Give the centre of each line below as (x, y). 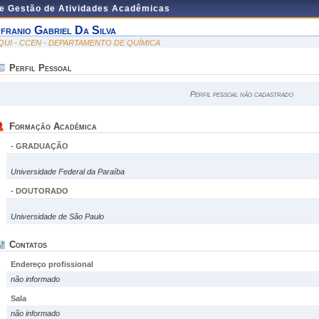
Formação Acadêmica (53, 126)
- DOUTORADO (40, 191)
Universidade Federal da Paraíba (68, 172)
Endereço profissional (52, 264)
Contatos (28, 245)
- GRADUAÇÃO (40, 146)
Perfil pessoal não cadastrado (241, 94)
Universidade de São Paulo (57, 216)
